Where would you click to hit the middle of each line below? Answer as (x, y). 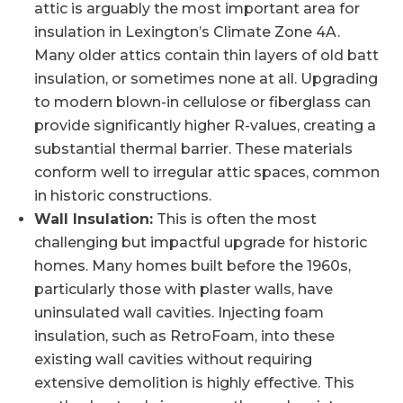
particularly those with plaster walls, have (184, 289)
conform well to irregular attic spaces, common (207, 172)
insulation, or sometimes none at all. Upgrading (206, 79)
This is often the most (235, 219)
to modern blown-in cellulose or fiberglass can (203, 102)
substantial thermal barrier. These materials (194, 149)
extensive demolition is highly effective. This (195, 383)
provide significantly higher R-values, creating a (206, 125)
